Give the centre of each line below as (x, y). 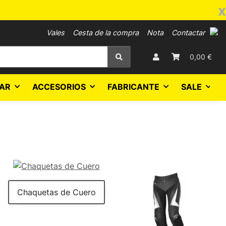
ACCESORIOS (59, 87)
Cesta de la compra (106, 33)
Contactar (188, 33)
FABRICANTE (133, 87)
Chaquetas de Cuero (56, 192)
